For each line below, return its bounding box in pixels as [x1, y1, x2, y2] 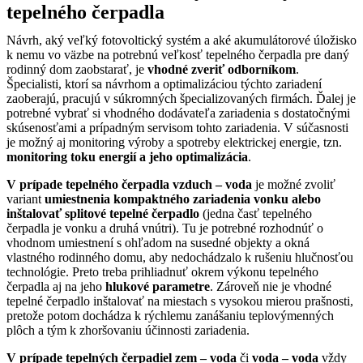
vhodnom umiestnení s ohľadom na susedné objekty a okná [6, 235, 310, 250]
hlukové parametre [105, 279, 210, 293]
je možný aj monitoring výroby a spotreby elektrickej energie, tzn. [6, 135, 342, 149]
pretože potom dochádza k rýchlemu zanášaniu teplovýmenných [6, 308, 334, 322]
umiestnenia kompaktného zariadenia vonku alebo [45, 191, 321, 206]
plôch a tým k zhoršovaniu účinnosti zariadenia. [6, 322, 250, 337]
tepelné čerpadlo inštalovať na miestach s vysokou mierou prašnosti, [6, 293, 353, 308]
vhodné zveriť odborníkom [147, 62, 296, 76]
